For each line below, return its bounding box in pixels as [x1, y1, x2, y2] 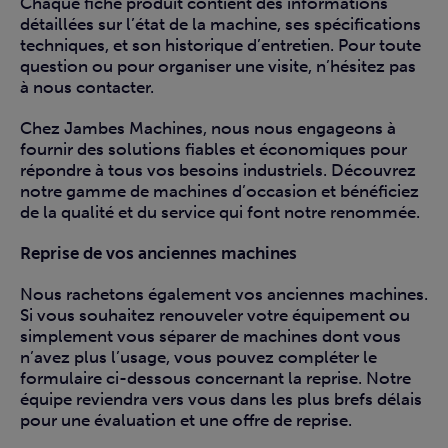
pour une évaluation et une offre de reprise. [20, 410, 352, 431]
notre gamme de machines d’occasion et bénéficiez [20, 181, 419, 202]
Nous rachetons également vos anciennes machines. [20, 284, 428, 305]
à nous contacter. [20, 77, 154, 98]
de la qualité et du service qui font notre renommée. [20, 202, 420, 223]
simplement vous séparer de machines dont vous [20, 326, 401, 347]
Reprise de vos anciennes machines [20, 243, 297, 264]
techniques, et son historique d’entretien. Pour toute [20, 35, 421, 56]
